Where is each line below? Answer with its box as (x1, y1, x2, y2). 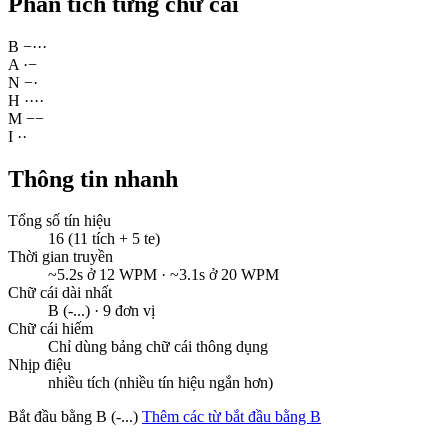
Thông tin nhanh (8, 165, 178, 192)
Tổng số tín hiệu (8, 212, 111, 230)
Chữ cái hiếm (8, 320, 93, 338)
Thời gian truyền (8, 248, 113, 266)
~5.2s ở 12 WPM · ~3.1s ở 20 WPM (48, 266, 279, 284)
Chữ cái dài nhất (8, 284, 112, 302)
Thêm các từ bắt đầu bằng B (142, 408, 321, 426)
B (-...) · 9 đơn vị (48, 302, 155, 320)
